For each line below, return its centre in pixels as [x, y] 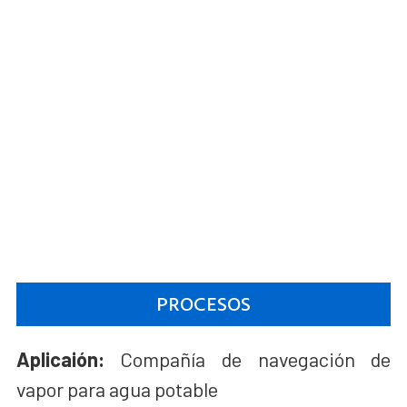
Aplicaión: [60, 358]
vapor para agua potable [117, 388]
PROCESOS [203, 304]
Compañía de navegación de [248, 358]
